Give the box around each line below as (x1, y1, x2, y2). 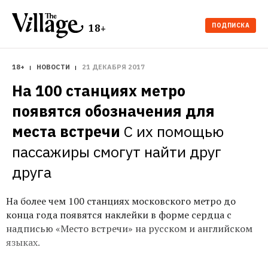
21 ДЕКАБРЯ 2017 (82, 63, 145, 71)
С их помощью (124, 121, 224, 141)
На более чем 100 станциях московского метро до (6, 194, 236, 208)
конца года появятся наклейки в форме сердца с (6, 208, 232, 221)
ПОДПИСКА (212, 21, 249, 29)
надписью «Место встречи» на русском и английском (6, 222, 252, 235)
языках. (6, 236, 40, 249)
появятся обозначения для (12, 101, 215, 121)
